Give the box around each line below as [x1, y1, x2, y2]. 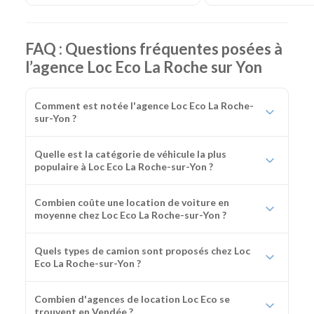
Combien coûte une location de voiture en [34, 196, 229, 209]
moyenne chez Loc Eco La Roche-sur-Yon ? [34, 209, 227, 221]
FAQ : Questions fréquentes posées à [25, 39, 282, 59]
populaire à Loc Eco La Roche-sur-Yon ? [34, 161, 214, 173]
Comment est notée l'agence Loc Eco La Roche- [34, 100, 254, 112]
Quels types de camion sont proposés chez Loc [34, 245, 250, 257]
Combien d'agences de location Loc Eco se [34, 293, 230, 306]
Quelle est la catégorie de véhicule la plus [34, 148, 226, 161]
